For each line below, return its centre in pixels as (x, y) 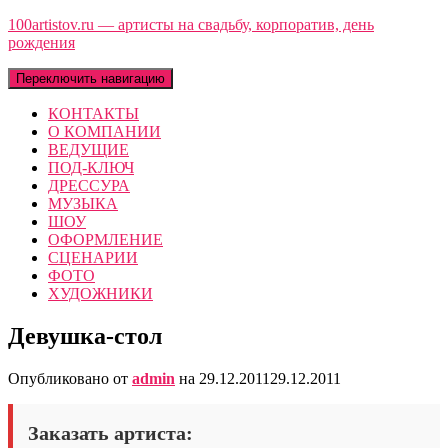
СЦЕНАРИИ (93, 257)
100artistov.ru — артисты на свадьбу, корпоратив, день (191, 24)
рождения (41, 42)
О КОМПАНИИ (104, 131)
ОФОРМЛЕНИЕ (105, 239)
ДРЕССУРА (89, 185)
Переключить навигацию (90, 78)
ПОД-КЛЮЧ (91, 167)
